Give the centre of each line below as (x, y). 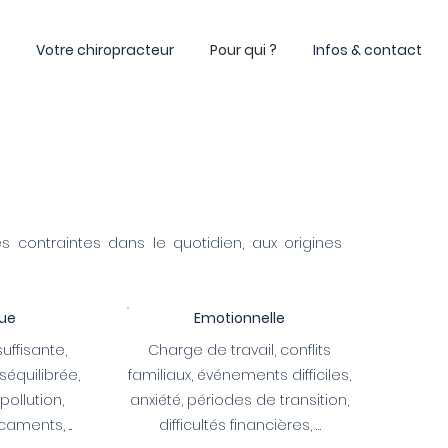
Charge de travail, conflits (239, 350)
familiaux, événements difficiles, (239, 375)
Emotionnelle (239, 318)
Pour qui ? (243, 50)
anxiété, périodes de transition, (239, 400)
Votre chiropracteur (105, 50)
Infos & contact (367, 50)
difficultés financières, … (239, 425)
